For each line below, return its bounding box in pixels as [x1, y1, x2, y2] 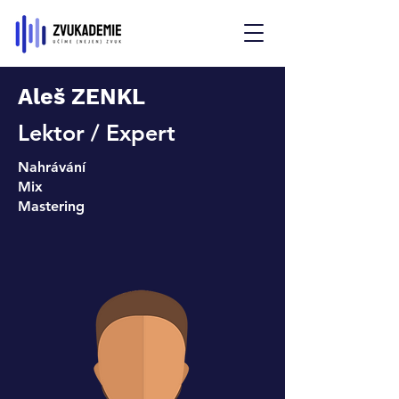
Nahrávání [18, 159, 85, 175]
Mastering [18, 198, 85, 215]
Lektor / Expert [18, 119, 175, 146]
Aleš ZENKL [18, 84, 145, 110]
